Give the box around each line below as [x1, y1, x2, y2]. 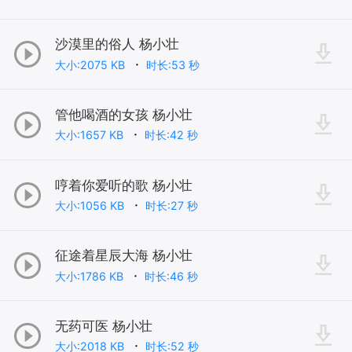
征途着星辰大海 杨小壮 [54, 247, 192, 264]
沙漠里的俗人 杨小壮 [54, 36, 179, 53]
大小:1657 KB [54, 128, 126, 142]
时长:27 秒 [145, 199, 201, 213]
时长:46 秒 [144, 269, 201, 283]
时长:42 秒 [144, 128, 201, 142]
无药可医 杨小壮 [54, 317, 152, 334]
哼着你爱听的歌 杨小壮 [54, 177, 192, 193]
